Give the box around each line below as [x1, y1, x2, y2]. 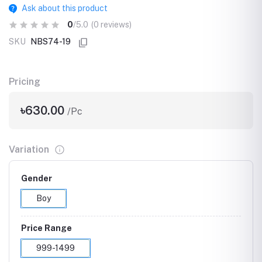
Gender [21, 173, 52, 183]
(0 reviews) [91, 20, 132, 29]
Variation [9, 143, 49, 155]
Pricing [9, 76, 40, 87]
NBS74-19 [30, 37, 71, 46]
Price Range [21, 223, 72, 233]
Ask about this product [21, 4, 108, 13]
